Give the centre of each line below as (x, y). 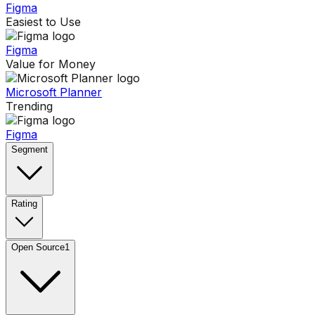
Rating (24, 204)
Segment (30, 150)
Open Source (38, 247)
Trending (29, 107)
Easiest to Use (43, 22)
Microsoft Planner (54, 92)
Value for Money (51, 64)
